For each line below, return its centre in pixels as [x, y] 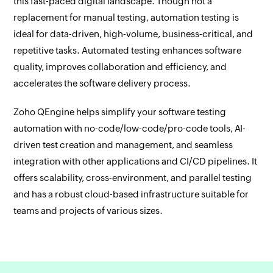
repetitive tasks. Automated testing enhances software [128, 50]
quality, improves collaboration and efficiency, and [120, 66]
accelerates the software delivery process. [102, 83]
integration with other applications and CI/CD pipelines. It [136, 161]
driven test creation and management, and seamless [123, 144]
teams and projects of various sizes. [88, 210]
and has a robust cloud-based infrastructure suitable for [131, 194]
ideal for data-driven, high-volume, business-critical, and [133, 34]
